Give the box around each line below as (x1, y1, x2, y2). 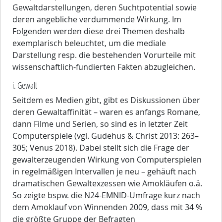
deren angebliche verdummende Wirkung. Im (12, 14, 181, 25)
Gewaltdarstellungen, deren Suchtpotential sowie (12, 2, 197, 13)
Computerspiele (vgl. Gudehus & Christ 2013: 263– (12, 130, 199, 142)
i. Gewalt (12, 80, 37, 92)
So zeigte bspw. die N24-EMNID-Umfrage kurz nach (12, 190, 200, 201)
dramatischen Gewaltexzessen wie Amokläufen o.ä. (12, 178, 202, 189)
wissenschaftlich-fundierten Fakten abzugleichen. (12, 61, 195, 73)
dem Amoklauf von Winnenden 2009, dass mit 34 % (12, 202, 202, 213)
